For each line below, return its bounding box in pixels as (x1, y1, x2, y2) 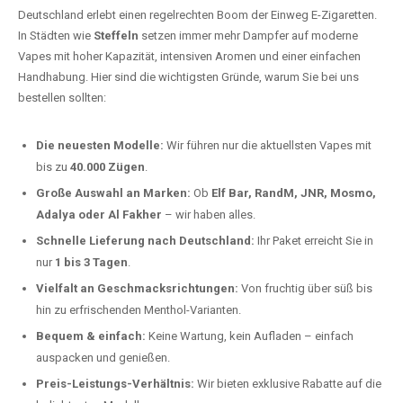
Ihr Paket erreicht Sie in (255, 234, 373, 247)
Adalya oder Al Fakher (36, 208, 162, 221)
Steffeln (94, 29, 139, 42)
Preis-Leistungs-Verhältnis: (36, 377, 194, 390)
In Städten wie (18, 29, 94, 42)
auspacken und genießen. (36, 351, 170, 364)
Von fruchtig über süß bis (238, 282, 372, 295)
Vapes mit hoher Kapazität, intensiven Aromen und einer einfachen (18, 49, 361, 63)
